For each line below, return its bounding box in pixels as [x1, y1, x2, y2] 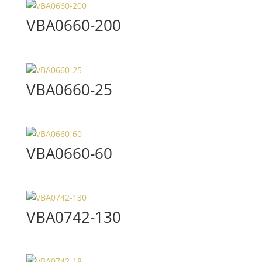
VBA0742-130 [26, 206, 121, 228]
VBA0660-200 [26, 15, 121, 36]
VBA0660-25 [26, 78, 112, 100]
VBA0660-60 [26, 142, 112, 164]
